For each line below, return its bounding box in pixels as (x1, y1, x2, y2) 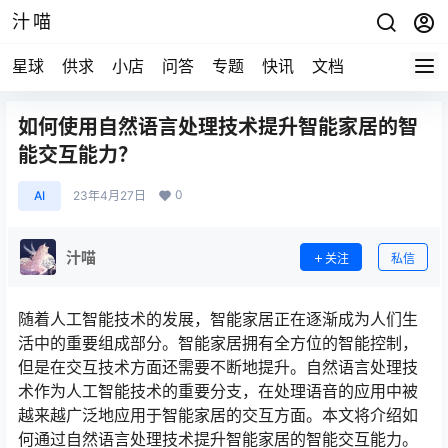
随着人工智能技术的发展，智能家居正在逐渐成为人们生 (18, 309, 418, 329)
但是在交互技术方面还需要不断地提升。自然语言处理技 (18, 357, 418, 377)
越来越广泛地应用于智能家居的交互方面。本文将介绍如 (18, 405, 418, 425)
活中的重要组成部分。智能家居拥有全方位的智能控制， (18, 333, 418, 353)
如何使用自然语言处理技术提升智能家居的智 (18, 115, 418, 139)
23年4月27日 (73, 188, 146, 203)
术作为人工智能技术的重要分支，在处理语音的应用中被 (18, 381, 418, 401)
